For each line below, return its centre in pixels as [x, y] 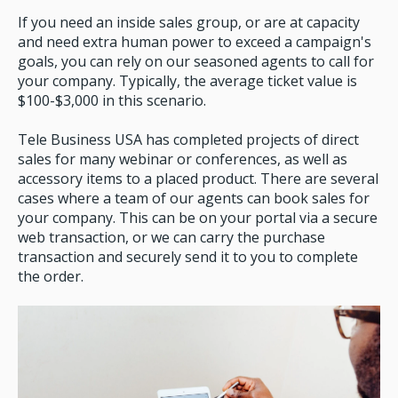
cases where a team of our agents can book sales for [194, 198]
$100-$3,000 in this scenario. [112, 100]
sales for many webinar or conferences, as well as [183, 159]
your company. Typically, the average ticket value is [187, 80]
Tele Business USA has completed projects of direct [188, 139]
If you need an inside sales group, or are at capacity [189, 22]
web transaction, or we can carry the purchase [171, 237]
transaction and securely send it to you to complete [188, 256]
